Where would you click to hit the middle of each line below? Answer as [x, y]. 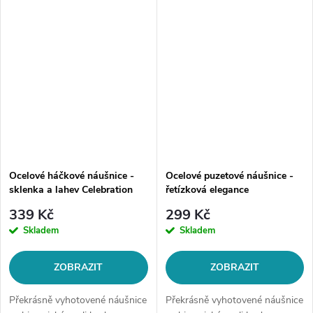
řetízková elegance [207, 189]
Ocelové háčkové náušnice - [72, 175]
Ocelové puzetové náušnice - [229, 175]
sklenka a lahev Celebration [71, 189]
